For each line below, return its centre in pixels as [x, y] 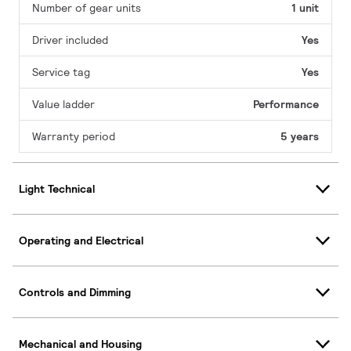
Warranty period [74, 137]
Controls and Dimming [75, 292]
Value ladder [63, 105]
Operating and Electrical [81, 240]
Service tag [61, 72]
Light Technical [57, 188]
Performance [286, 105]
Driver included [70, 40]
